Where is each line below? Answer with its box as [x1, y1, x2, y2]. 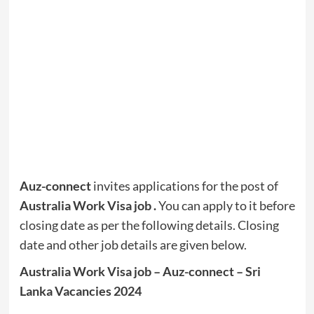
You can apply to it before [156, 198, 295, 214]
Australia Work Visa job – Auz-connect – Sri [19, 264, 261, 280]
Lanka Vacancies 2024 [19, 283, 142, 299]
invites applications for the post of [90, 178, 278, 194]
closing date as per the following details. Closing [19, 217, 279, 233]
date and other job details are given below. [19, 237, 247, 253]
